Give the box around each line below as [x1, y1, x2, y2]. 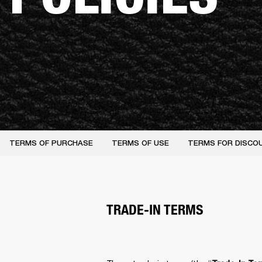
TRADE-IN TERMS [106, 201, 203, 218]
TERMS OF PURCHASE [9, 139, 93, 147]
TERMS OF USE [112, 139, 169, 147]
